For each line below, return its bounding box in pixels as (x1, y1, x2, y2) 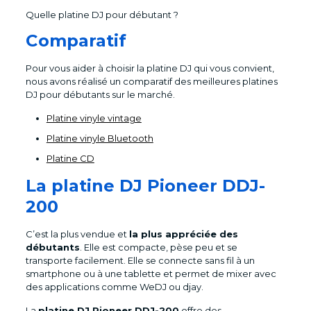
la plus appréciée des (128, 228, 238, 239)
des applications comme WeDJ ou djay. (25, 280, 205, 292)
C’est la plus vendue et (25, 228, 129, 239)
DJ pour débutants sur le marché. (25, 88, 177, 100)
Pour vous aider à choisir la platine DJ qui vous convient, (25, 62, 274, 74)
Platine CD (46, 152, 94, 164)
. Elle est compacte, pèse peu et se (79, 241, 237, 253)
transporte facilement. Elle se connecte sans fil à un (25, 254, 255, 266)
